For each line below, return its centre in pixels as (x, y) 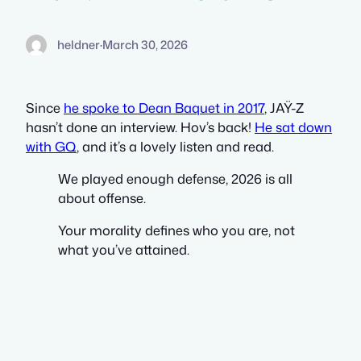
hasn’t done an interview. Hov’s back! (140, 127)
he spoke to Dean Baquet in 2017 (164, 107)
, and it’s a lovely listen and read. (175, 146)
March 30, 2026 (145, 44)
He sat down (293, 127)
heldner (78, 44)
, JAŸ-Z (284, 107)
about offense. (102, 197)
